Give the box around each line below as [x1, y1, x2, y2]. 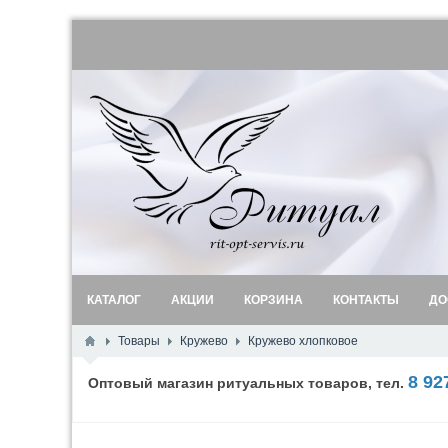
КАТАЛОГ [87, 293, 141, 307]
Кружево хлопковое [248, 334, 358, 348]
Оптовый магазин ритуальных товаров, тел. [88, 375, 408, 391]
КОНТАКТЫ [333, 293, 399, 307]
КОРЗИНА [244, 293, 303, 307]
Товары [118, 334, 160, 348]
